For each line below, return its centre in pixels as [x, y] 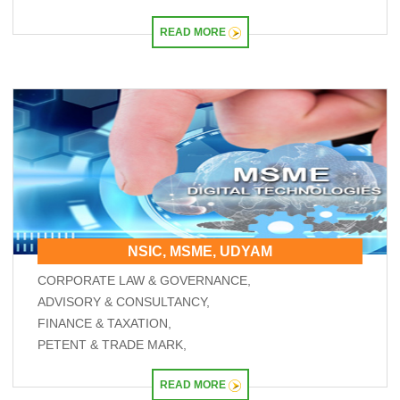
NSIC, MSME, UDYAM [200, 251]
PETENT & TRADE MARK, [112, 345]
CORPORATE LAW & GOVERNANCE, [145, 280]
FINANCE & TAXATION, [105, 323]
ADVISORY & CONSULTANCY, [124, 302]
